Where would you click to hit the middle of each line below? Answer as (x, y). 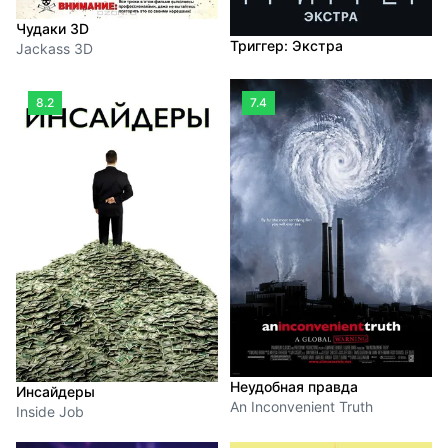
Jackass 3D (54, 48)
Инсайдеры (55, 391)
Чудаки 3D (52, 28)
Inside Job (50, 411)
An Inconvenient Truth (301, 407)
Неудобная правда (294, 387)
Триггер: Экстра (286, 46)
